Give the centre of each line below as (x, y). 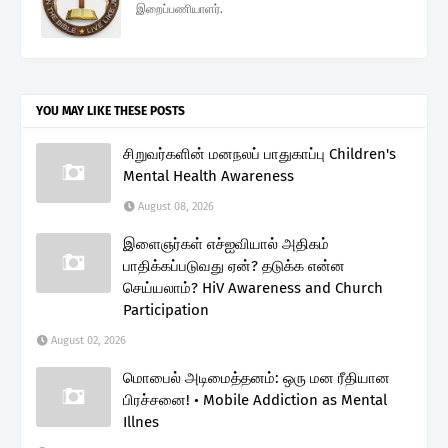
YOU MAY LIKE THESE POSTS (110, 111)
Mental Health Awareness (208, 176)
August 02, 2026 (88, 341)
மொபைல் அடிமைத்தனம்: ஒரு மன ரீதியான (256, 378)
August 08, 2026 (176, 207)
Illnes (141, 422)
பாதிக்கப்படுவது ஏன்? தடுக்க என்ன (234, 266)
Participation (166, 310)
